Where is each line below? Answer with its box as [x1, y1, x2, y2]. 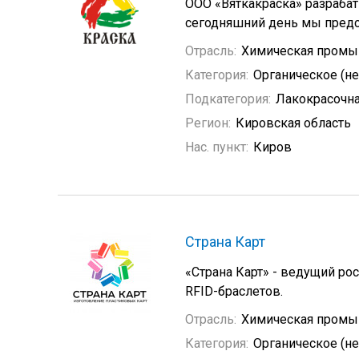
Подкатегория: [185, 91, 271, 107]
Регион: [185, 115, 231, 131]
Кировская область [236, 115, 351, 131]
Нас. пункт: [185, 139, 248, 155]
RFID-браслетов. [185, 284, 283, 299]
